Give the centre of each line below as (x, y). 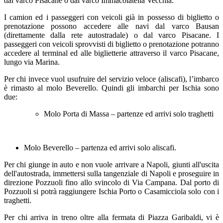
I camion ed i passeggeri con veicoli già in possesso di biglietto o (111, 17)
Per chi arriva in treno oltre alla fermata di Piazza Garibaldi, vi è (111, 217)
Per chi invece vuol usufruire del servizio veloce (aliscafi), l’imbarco (111, 79)
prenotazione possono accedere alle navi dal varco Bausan (111, 26)
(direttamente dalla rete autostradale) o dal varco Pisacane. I (111, 35)
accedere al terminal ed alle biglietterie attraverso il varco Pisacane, (111, 53)
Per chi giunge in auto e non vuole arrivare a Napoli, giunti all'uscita (111, 164)
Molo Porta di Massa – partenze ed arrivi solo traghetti (129, 113)
